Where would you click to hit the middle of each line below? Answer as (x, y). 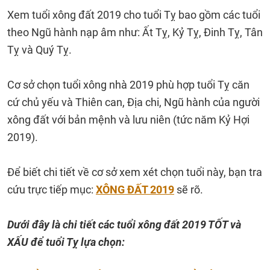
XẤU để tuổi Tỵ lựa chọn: (66, 242)
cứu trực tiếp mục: (52, 190)
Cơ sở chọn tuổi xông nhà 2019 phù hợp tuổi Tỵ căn (128, 85)
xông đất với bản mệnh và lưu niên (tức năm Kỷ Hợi (128, 120)
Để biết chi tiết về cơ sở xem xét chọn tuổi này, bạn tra (135, 172)
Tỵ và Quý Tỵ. (41, 50)
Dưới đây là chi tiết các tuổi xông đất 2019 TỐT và (124, 224)
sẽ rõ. (189, 190)
